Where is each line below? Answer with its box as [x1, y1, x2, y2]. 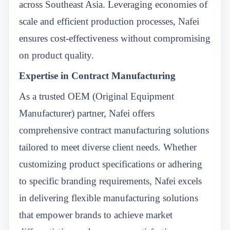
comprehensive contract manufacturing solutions [19, 125, 209, 136]
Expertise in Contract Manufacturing [19, 70, 176, 81]
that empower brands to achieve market [19, 209, 172, 220]
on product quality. [19, 50, 94, 61]
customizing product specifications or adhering [19, 159, 202, 169]
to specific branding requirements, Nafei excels [19, 176, 202, 186]
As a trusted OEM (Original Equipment [19, 91, 174, 102]
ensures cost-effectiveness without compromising [19, 33, 210, 44]
